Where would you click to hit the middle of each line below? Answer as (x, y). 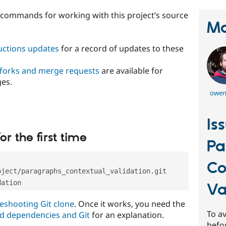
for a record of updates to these (121, 48)
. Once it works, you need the (130, 204)
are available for (131, 70)
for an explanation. (127, 215)
